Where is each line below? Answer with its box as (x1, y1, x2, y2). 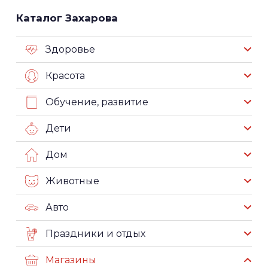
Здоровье (45, 43, 95, 55)
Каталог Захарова (16, 11, 118, 24)
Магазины (45, 254, 96, 266)
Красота (45, 69, 85, 81)
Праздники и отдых (45, 227, 145, 239)
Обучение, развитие (45, 96, 148, 108)
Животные (45, 175, 99, 187)
